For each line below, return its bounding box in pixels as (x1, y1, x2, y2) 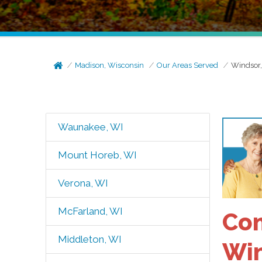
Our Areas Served (157, 61, 219, 70)
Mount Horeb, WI (57, 149, 137, 161)
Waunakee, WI (57, 121, 123, 133)
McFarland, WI (57, 205, 123, 217)
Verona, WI (57, 177, 108, 189)
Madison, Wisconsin (75, 61, 144, 70)
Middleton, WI (57, 233, 122, 245)
